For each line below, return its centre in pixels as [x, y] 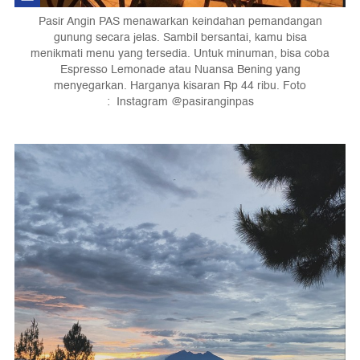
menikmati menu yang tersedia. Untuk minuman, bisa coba [180, 54]
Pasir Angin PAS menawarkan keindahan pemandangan [180, 22]
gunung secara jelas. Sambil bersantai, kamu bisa [180, 38]
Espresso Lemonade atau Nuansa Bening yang [180, 70]
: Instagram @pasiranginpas [180, 102]
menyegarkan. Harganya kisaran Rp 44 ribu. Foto [180, 86]
